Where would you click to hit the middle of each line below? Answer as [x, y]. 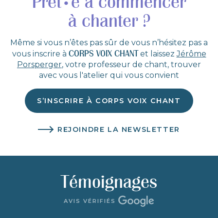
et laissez [157, 54]
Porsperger [39, 64]
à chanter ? [109, 20]
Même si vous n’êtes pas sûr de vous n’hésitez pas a [109, 42]
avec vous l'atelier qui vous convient [109, 75]
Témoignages [109, 182]
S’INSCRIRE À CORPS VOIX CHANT [109, 100]
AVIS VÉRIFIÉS [91, 201]
